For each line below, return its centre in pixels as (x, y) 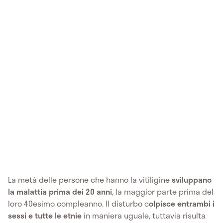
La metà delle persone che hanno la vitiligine (90, 179)
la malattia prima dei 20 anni (60, 191)
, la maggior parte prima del (163, 191)
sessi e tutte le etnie (46, 215)
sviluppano (192, 179)
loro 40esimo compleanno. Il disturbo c (78, 203)
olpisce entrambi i (182, 203)
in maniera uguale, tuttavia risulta (145, 215)
